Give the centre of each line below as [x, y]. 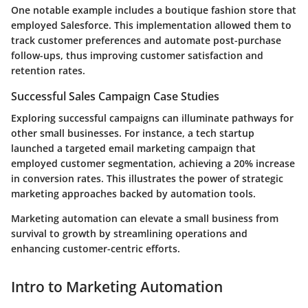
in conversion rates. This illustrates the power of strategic [147, 179]
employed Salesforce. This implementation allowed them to [151, 25]
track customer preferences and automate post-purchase [146, 41]
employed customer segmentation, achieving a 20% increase [153, 164]
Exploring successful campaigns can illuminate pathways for [152, 118]
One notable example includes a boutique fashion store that [154, 10]
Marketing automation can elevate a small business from [145, 219]
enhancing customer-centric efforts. [96, 249]
